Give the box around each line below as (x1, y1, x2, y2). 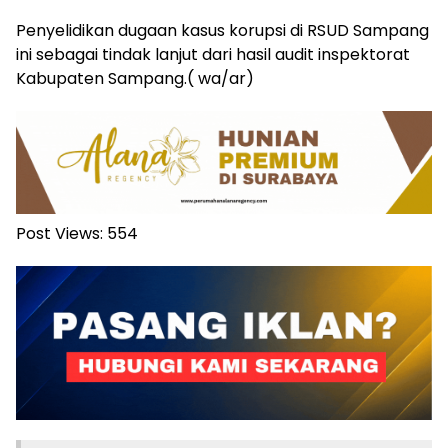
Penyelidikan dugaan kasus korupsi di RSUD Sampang (16, 19, 429, 43)
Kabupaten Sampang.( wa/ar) (16, 67, 254, 91)
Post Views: (16, 222, 103, 246)
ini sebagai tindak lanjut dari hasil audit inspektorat (16, 43, 410, 67)
